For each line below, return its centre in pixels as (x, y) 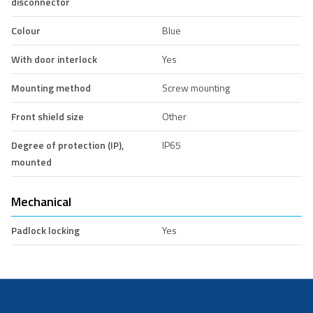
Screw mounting (196, 87)
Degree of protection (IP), (67, 145)
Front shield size (48, 116)
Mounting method (51, 87)
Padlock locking (45, 230)
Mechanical (41, 201)
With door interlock (54, 59)
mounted (31, 161)
